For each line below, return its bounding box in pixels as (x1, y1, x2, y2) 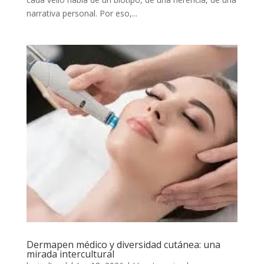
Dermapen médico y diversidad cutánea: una (26, 237, 220, 251)
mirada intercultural (26, 247, 114, 260)
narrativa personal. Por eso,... (26, 7, 137, 19)
